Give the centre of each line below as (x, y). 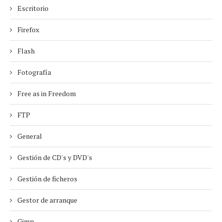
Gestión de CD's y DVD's (55, 157)
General (30, 136)
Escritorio (33, 8)
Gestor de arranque (47, 200)
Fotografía (34, 72)
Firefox (28, 29)
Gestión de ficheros (47, 179)
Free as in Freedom (47, 93)
